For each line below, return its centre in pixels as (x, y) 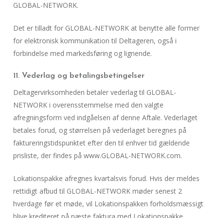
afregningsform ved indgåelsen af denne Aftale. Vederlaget (105, 118)
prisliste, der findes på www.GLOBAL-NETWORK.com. (97, 155)
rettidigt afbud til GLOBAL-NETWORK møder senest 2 (97, 191)
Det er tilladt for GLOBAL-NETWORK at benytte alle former (106, 28)
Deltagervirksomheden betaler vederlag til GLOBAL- (94, 92)
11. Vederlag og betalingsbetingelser (79, 76)
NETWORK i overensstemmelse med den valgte (88, 105)
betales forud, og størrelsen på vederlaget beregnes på (100, 130)
